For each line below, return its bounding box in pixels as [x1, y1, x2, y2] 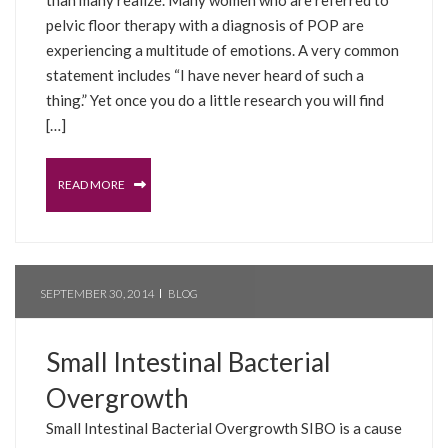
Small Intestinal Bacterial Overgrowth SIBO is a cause [46, 418, 402, 437]
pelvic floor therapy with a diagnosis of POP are [46, 15, 364, 34]
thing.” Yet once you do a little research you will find [46, 90, 384, 109]
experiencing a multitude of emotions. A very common [46, 40, 399, 59]
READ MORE [58, 176, 127, 192]
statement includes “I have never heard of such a [46, 65, 364, 84]
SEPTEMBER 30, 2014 [40, 285, 155, 301]
